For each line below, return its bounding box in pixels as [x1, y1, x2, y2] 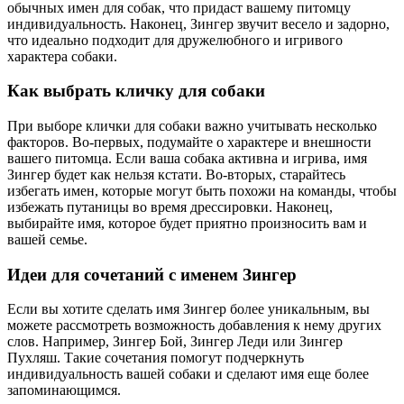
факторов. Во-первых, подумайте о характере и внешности [7, 134, 372, 150]
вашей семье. [7, 232, 87, 247]
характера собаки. [7, 48, 117, 64]
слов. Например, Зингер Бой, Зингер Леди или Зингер [7, 334, 343, 350]
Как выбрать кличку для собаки [7, 81, 265, 101]
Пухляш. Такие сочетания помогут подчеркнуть [7, 350, 304, 366]
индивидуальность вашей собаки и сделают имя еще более [7, 366, 369, 382]
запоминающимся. [7, 382, 121, 399]
